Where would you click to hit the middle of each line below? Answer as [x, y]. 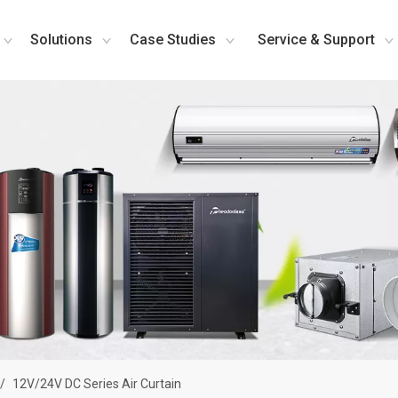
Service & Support [316, 40]
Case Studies [173, 40]
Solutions [61, 40]
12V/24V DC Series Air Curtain [97, 384]
